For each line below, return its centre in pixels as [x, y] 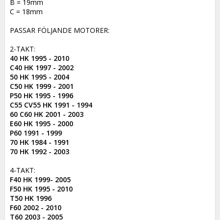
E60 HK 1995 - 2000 [41, 123]
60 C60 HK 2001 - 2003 [47, 114]
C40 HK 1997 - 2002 [42, 67]
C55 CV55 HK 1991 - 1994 [51, 105]
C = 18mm [26, 11]
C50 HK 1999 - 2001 [42, 86]
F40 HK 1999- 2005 [40, 179]
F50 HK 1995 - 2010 [41, 189]
